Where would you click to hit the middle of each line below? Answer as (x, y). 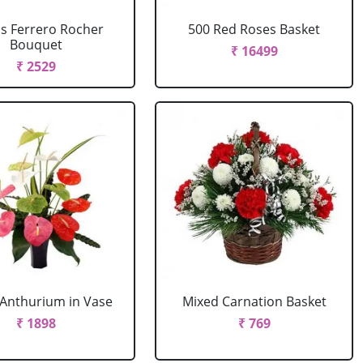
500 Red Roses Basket (254, 29)
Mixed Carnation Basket (254, 301)
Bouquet (36, 45)
